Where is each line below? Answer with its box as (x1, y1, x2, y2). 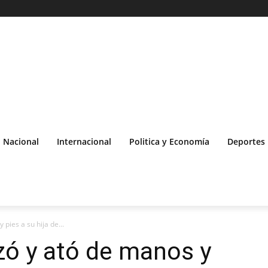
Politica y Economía (129, 135, 209, 147)
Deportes (227, 135, 265, 147)
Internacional (56, 135, 111, 147)
